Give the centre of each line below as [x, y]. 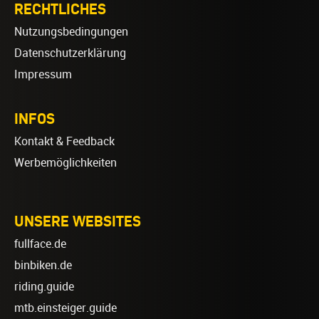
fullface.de [40, 244]
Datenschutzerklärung [70, 53]
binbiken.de [43, 265]
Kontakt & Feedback [64, 141]
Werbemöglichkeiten [66, 162]
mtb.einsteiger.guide [66, 308]
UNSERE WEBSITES [78, 220]
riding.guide [44, 286]
